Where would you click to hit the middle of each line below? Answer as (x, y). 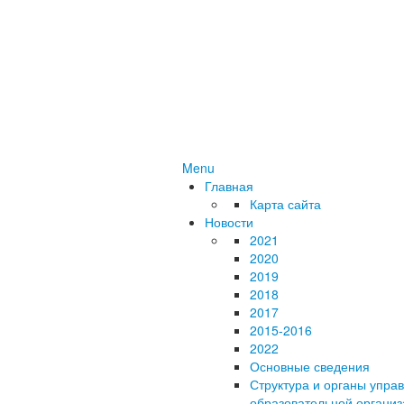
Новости (229, 222)
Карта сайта (285, 204)
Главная (229, 186)
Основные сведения (310, 366)
